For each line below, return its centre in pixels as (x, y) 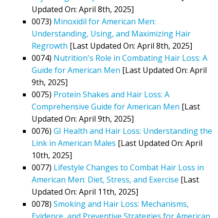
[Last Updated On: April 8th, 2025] (130, 45)
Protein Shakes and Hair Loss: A (111, 94)
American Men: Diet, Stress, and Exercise (105, 179)
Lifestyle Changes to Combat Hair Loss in (129, 167)
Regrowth (50, 45)
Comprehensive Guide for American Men (106, 106)
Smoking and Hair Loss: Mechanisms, (121, 204)
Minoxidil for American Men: (105, 21)
